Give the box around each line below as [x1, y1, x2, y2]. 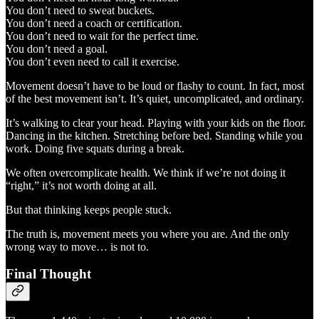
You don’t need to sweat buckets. [6, 4, 155, 16]
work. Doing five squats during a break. [6, 142, 184, 155]
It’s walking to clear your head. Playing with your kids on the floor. [6, 116, 306, 129]
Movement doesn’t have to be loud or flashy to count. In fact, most [6, 79, 304, 92]
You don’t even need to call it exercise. [6, 55, 179, 68]
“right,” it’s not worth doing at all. [6, 179, 157, 192]
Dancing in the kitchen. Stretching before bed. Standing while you [6, 129, 303, 142]
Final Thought [6, 266, 91, 282]
